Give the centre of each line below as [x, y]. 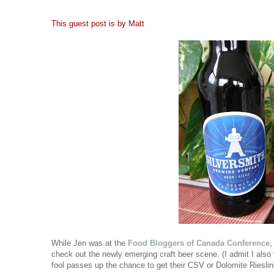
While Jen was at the [90, 243]
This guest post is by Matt [98, 24]
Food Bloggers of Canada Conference [199, 243]
